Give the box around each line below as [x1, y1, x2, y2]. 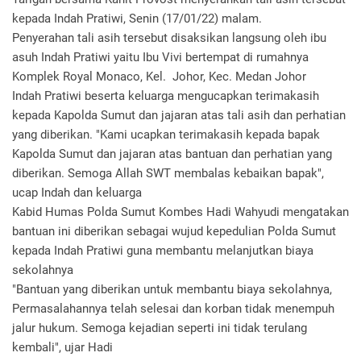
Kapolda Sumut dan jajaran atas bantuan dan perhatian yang [12, 147, 332, 161]
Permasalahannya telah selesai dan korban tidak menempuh [12, 301, 334, 316]
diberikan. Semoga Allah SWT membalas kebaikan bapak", [12, 166, 324, 180]
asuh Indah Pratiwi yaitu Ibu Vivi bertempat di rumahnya [12, 50, 309, 64]
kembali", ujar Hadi [12, 340, 113, 355]
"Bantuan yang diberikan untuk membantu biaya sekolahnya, [12, 282, 332, 297]
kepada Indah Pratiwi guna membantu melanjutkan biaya [12, 243, 313, 258]
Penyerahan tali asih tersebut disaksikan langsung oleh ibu [12, 31, 326, 45]
